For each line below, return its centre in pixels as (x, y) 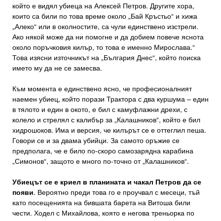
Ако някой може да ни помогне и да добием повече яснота (108, 37)
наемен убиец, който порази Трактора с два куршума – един (110, 99)
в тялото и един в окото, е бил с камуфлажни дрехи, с (100, 109)
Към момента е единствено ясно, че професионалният (102, 89)
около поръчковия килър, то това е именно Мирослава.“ (104, 47)
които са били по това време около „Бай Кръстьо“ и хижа (105, 16)
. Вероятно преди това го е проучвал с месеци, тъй (117, 192)
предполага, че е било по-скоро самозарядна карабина (103, 151)
